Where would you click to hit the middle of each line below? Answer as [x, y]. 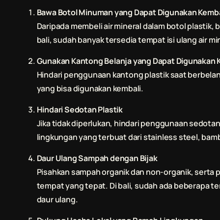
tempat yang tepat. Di [77, 186]
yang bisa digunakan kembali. [90, 89]
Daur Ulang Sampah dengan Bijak [97, 158]
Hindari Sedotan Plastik [80, 110]
